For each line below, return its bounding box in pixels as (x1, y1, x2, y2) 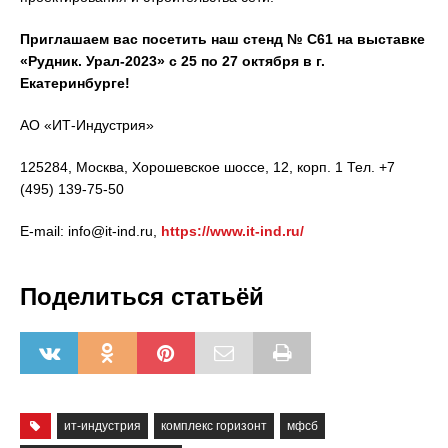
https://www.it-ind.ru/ (161, 223, 304, 240)
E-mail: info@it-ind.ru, (20, 223, 161, 240)
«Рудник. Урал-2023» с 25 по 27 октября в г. (20, 53, 325, 70)
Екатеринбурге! (20, 75, 130, 92)
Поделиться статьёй (20, 283, 264, 311)
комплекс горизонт (160, 419, 267, 434)
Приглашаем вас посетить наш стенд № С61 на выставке (20, 31, 425, 48)
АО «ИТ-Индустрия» (20, 117, 154, 134)
